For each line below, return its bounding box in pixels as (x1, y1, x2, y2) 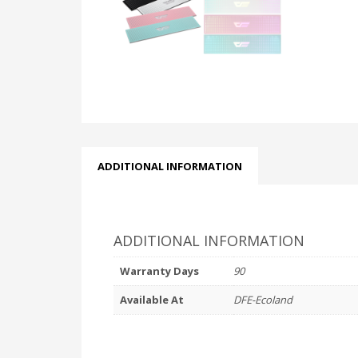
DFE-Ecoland (233, 292, 292, 307)
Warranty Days (120, 264, 199, 278)
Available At (120, 292, 184, 307)
